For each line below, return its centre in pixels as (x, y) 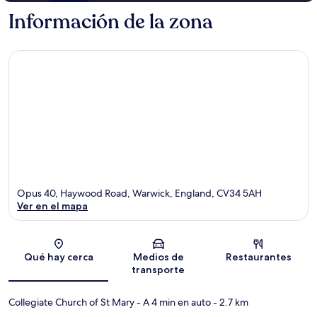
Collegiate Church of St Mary (71, 302)
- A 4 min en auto (173, 302)
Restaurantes (258, 257)
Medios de (158, 257)
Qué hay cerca (58, 257)
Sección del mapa (194, 248)
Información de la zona (111, 22)
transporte (158, 270)
